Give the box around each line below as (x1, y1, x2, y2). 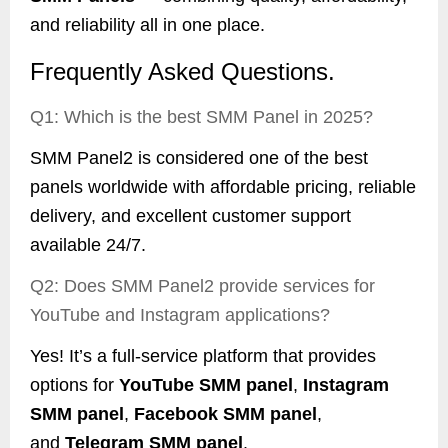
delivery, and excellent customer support (30, 206, 351, 227)
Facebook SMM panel (134, 404, 317, 425)
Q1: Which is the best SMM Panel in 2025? (30, 107, 373, 128)
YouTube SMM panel (119, 375, 293, 396)
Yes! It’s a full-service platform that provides (30, 346, 376, 367)
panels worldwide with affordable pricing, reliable (30, 177, 416, 198)
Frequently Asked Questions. (30, 58, 335, 86)
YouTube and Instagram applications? (30, 305, 330, 326)
